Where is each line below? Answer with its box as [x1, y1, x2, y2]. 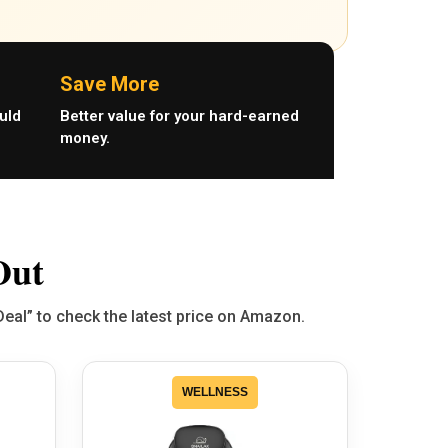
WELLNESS [181, 385, 248, 400]
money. [59, 129, 110, 148]
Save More [59, 72, 159, 97]
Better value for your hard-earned [59, 107, 299, 126]
